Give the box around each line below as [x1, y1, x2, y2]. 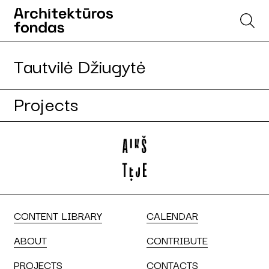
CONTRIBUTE [147, 232, 208, 248]
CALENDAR [147, 207, 198, 223]
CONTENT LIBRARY [14, 207, 102, 223]
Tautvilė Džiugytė [14, 51, 146, 79]
